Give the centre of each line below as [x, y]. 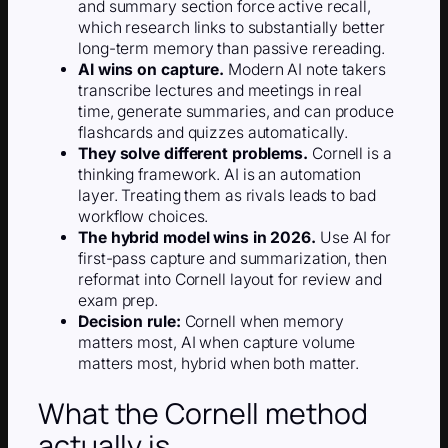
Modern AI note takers [305, 70]
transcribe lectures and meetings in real [220, 91]
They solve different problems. [193, 154]
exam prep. [118, 301]
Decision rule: [129, 322]
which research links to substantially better [231, 28]
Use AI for [353, 238]
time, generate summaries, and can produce [236, 112]
